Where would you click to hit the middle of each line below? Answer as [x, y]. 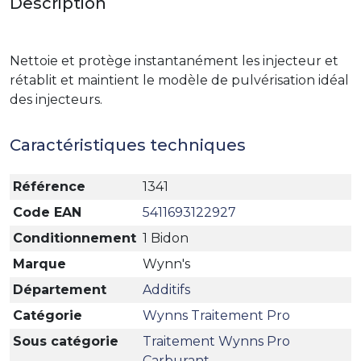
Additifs [166, 290]
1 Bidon [166, 238]
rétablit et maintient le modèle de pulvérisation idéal [179, 80]
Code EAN [47, 212]
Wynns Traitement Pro [216, 315]
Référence [49, 187]
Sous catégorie [66, 341]
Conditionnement [75, 238]
